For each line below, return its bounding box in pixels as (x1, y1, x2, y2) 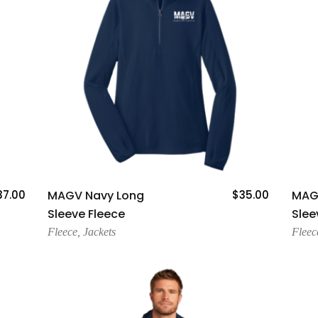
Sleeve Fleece (48, 205, 126, 222)
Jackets (83, 225, 116, 238)
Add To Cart (127, 184, 191, 199)
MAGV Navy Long (48, 187, 145, 204)
